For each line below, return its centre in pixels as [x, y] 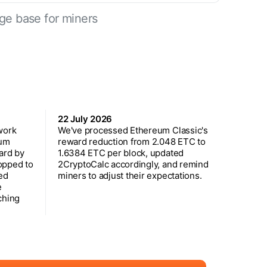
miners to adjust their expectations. [130, 175]
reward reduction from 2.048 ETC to [132, 141]
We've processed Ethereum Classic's [133, 130]
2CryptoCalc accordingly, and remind [133, 164]
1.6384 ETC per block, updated [121, 153]
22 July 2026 [85, 119]
